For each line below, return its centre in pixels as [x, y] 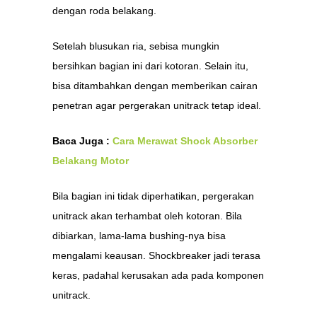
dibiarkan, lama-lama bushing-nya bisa [139, 236]
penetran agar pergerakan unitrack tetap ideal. [157, 105]
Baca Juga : [82, 141]
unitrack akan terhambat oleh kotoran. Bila [147, 216]
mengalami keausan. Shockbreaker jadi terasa [156, 255]
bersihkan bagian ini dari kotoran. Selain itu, [150, 66]
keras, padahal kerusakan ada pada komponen [158, 275]
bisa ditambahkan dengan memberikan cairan [155, 86]
